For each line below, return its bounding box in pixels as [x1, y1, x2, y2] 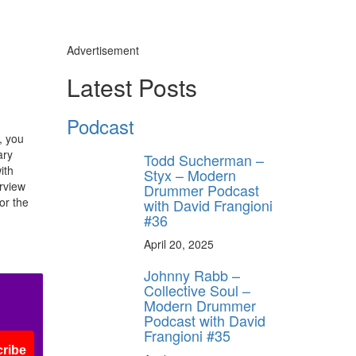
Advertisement [66, 41, 139, 58]
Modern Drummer [144, 294, 256, 315]
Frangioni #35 [144, 324, 230, 346]
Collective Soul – [144, 279, 250, 300]
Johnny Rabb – [144, 264, 240, 285]
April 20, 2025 [144, 235, 214, 252]
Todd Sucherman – [144, 149, 264, 170]
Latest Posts [66, 69, 197, 104]
